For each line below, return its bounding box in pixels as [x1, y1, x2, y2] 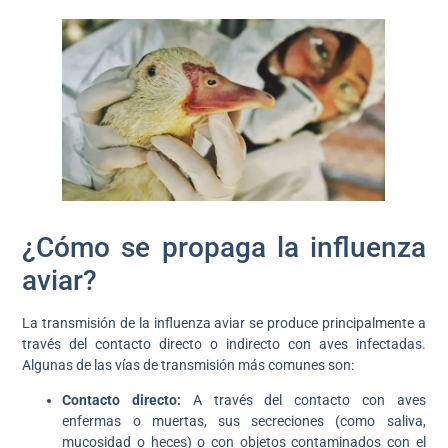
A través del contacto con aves [181, 392, 426, 409]
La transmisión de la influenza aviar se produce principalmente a [22, 314, 426, 331]
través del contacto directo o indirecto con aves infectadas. [22, 335, 426, 352]
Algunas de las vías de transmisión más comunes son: [22, 356, 355, 373]
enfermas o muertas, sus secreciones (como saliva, [62, 413, 426, 430]
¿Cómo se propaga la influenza [22, 230, 426, 264]
